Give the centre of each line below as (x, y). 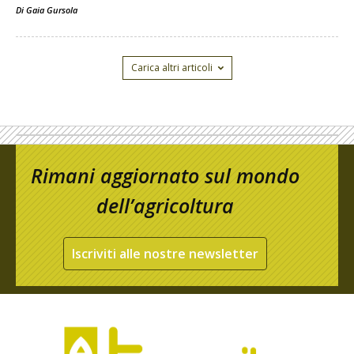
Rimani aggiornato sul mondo (165, 176)
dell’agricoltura (165, 206)
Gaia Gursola (52, 10)
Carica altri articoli (171, 68)
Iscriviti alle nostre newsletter (165, 254)
